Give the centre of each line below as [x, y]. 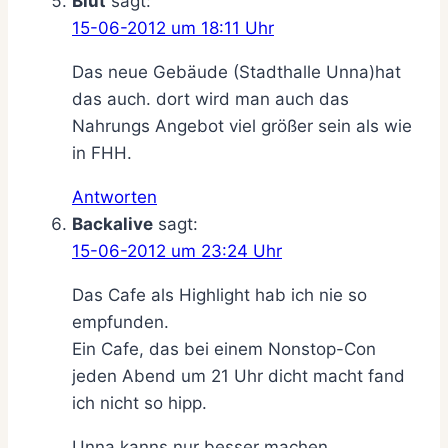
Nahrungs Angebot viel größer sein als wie [242, 125]
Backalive [112, 223]
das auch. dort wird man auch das [210, 98]
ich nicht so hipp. [139, 402]
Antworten [114, 196]
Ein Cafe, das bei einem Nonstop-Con [224, 348]
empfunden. [120, 321]
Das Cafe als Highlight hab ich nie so [219, 294]
